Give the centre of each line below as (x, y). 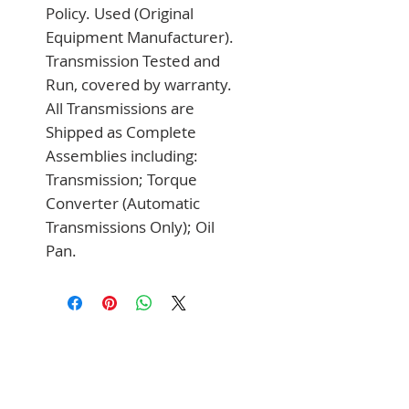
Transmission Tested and (133, 60)
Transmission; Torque (121, 179)
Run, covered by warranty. (139, 84)
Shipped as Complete (121, 131)
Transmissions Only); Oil (130, 226)
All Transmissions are (120, 108)
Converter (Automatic (123, 203)
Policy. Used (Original (120, 13)
